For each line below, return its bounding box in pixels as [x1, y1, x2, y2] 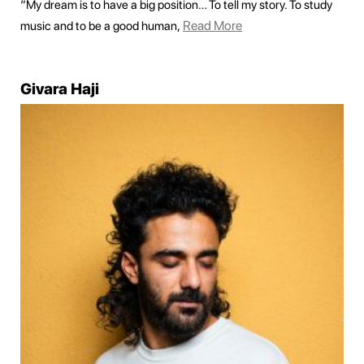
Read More [183, 18, 242, 34]
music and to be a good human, [20, 19, 180, 34]
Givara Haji [20, 80, 99, 99]
